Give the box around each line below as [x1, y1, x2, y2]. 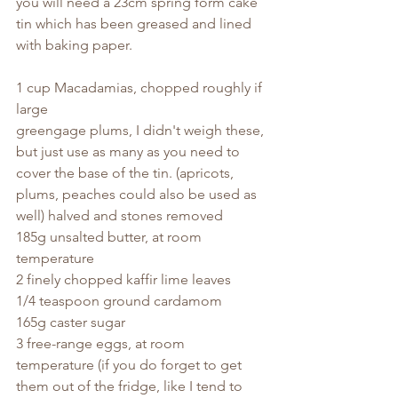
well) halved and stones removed [16, 206, 223, 224]
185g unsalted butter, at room [16, 227, 205, 245]
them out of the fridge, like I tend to [16, 377, 246, 394]
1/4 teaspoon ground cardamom [16, 291, 222, 309]
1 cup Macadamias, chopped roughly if [16, 78, 266, 96]
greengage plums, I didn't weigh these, [16, 121, 267, 139]
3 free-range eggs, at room [16, 334, 188, 352]
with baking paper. [16, 36, 132, 53]
